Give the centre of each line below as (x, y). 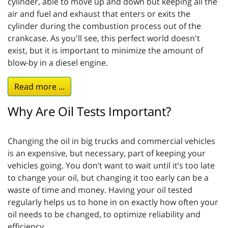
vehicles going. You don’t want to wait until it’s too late (111, 166)
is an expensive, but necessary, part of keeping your (107, 153)
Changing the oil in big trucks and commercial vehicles (111, 141)
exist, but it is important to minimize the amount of (105, 51)
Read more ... (39, 87)
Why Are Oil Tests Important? (89, 111)
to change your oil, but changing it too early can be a (108, 178)
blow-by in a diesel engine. (58, 63)
